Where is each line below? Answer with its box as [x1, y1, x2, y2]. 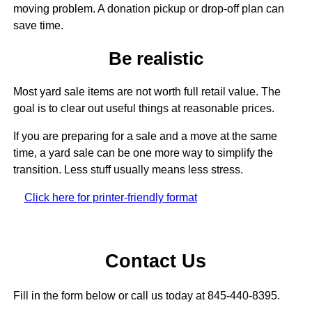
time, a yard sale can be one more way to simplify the [13, 147, 273, 159]
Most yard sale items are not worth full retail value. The [13, 86, 281, 98]
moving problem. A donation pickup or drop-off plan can [13, 2, 284, 15]
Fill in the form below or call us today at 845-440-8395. [13, 290, 280, 302]
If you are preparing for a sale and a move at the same [13, 130, 277, 143]
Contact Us [105, 249, 207, 272]
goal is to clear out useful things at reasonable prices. [13, 102, 274, 115]
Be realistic [108, 48, 203, 68]
